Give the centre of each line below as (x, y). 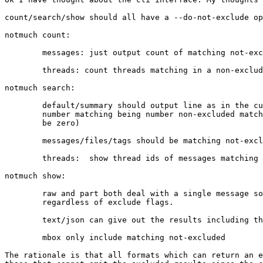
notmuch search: (42, 87)
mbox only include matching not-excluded (115, 237)
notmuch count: (38, 35)
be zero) (42, 123)
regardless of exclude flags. (89, 202)
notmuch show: (38, 176)
